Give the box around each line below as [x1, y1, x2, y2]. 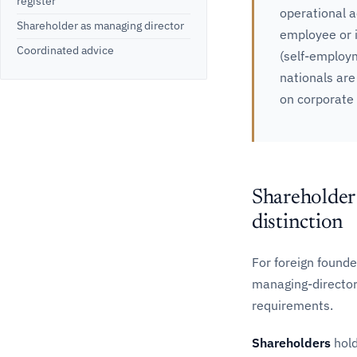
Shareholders [252, 335, 331, 351]
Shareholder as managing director [17, 18, 184, 33]
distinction [252, 213, 344, 233]
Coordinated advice [17, 43, 114, 58]
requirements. [252, 297, 333, 313]
